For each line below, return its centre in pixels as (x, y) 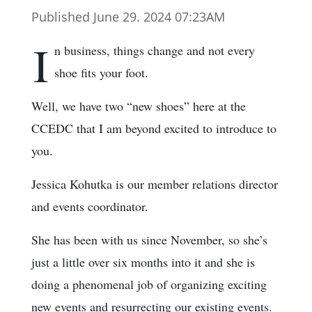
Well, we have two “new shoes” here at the (139, 106)
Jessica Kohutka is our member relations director (155, 184)
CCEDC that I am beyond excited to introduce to (154, 128)
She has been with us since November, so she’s (149, 239)
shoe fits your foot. (101, 72)
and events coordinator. (90, 206)
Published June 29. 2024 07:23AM (128, 16)
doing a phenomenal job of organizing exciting (149, 284)
